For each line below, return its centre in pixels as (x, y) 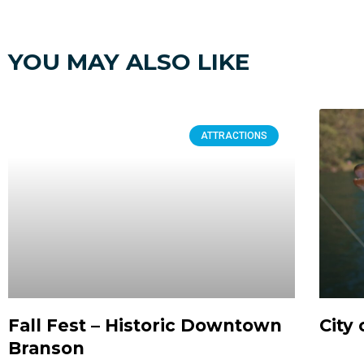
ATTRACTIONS (234, 135)
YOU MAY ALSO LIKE (129, 61)
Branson (46, 348)
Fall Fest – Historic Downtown (145, 325)
